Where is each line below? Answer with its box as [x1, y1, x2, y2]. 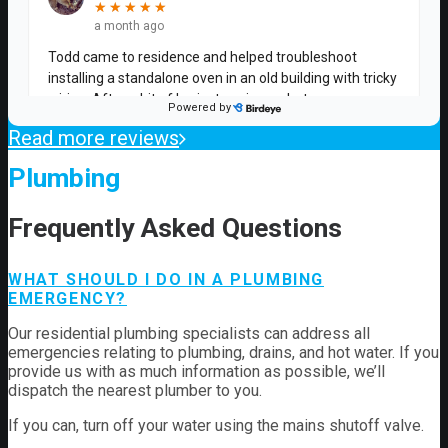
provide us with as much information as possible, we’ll [8, 362, 385, 382]
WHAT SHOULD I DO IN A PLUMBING [8, 270, 325, 290]
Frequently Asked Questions [8, 211, 342, 244]
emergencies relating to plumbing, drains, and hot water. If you [8, 343, 439, 363]
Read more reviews [8, 125, 179, 150]
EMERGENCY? [8, 289, 127, 309]
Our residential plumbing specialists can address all [8, 324, 370, 344]
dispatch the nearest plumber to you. [8, 381, 262, 401]
